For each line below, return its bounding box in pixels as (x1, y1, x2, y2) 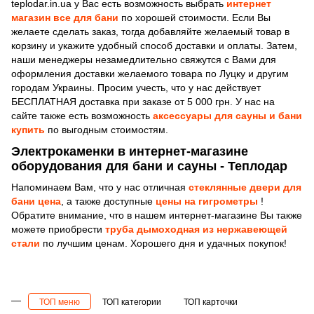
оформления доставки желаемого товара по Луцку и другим (11, 67, 289, 79)
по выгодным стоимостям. (45, 123, 168, 135)
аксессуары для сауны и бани (153, 109, 302, 121)
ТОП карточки (184, 296, 238, 307)
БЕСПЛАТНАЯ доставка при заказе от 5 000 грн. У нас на (11, 95, 275, 107)
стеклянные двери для (189, 181, 301, 193)
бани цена (11, 195, 61, 207)
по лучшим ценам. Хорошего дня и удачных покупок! (40, 237, 287, 249)
